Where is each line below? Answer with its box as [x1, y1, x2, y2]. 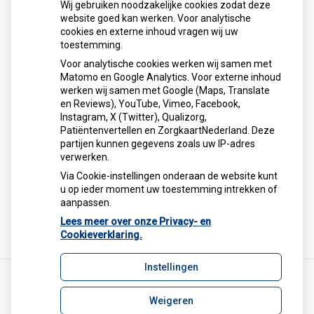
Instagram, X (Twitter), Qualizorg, [60, 111, 207, 123]
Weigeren [149, 295, 193, 306]
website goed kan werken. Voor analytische [60, 13, 251, 24]
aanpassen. [60, 197, 111, 208]
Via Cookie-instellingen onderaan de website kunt [60, 170, 278, 182]
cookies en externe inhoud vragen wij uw [60, 26, 238, 37]
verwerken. [60, 151, 109, 163]
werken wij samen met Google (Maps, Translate [60, 85, 270, 96]
